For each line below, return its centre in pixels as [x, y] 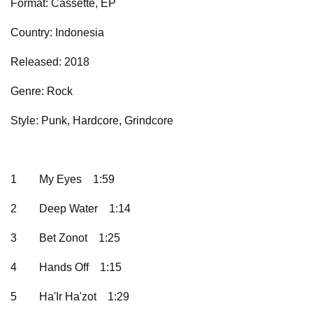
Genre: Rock [42, 91]
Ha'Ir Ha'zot [68, 296]
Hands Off [64, 267]
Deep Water [68, 208]
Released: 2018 [50, 61]
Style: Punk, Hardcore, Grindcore [92, 120]
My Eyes [60, 179]
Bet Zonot [63, 238]
